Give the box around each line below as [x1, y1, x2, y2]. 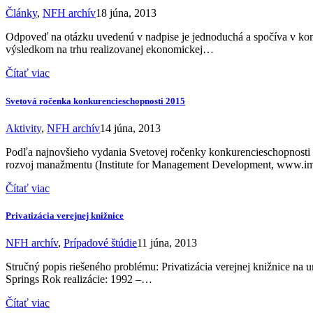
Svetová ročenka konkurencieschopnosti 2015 [6, 95, 185, 106]
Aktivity [6, 122, 41, 134]
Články [6, 7, 37, 20]
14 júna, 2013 [100, 122, 161, 134]
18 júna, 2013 [96, 7, 156, 20]
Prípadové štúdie [64, 237, 137, 249]
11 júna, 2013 [137, 237, 197, 249]
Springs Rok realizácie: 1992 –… [6, 273, 152, 286]
